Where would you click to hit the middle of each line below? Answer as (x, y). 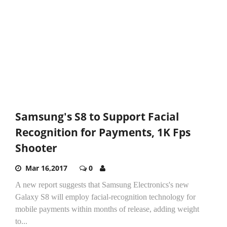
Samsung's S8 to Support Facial (97, 116)
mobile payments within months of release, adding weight (107, 209)
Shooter (36, 148)
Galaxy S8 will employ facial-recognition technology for (105, 197)
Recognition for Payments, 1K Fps (103, 132)
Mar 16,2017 (46, 168)
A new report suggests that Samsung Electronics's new (102, 184)
